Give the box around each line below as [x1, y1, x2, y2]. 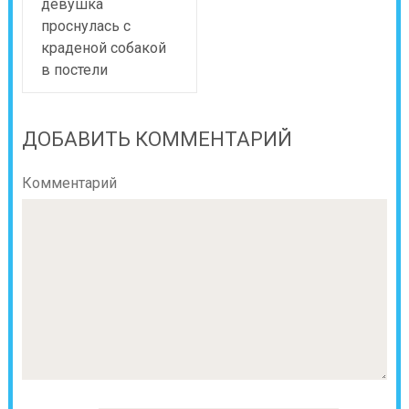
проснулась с [40, 16, 131, 35]
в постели [40, 60, 108, 79]
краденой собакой [40, 38, 166, 57]
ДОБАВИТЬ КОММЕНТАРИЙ [21, 127, 292, 151]
